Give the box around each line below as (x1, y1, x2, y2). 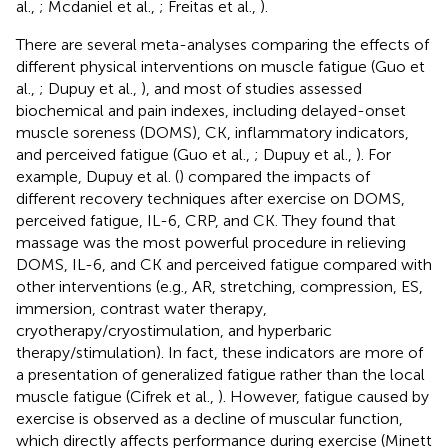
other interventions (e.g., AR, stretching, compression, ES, (16, 276, 423, 296)
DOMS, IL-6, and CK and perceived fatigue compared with (16, 254, 432, 274)
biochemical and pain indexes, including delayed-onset (16, 100, 406, 120)
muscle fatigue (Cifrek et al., (16, 386, 218, 406)
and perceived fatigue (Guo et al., (16, 144, 254, 164)
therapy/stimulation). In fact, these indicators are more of (16, 342, 423, 362)
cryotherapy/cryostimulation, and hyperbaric (16, 320, 332, 340)
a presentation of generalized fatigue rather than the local (16, 364, 425, 384)
